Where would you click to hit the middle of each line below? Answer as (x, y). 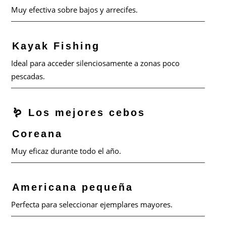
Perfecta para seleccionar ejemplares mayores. (92, 204)
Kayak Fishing (56, 46)
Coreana (38, 134)
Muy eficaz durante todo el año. (66, 151)
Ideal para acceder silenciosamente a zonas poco (96, 63)
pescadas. (28, 76)
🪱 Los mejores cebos (79, 113)
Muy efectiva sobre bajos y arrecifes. (75, 10)
